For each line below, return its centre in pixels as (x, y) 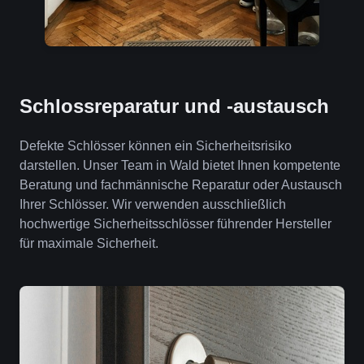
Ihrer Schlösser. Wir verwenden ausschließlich (153, 204)
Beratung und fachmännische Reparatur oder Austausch (181, 185)
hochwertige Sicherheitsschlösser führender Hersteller (175, 224)
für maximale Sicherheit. (89, 243)
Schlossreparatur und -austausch (174, 106)
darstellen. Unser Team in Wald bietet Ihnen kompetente (180, 165)
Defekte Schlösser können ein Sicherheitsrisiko (156, 146)
